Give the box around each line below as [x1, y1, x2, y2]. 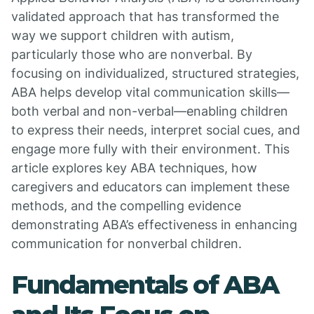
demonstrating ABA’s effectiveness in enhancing [11, 217, 297, 232]
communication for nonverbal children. [11, 236, 242, 251]
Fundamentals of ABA [11, 269, 278, 300]
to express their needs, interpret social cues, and [11, 123, 300, 137]
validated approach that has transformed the [11, 9, 279, 24]
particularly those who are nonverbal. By [11, 47, 252, 62]
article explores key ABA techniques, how [11, 161, 257, 175]
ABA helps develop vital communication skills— [11, 85, 289, 100]
